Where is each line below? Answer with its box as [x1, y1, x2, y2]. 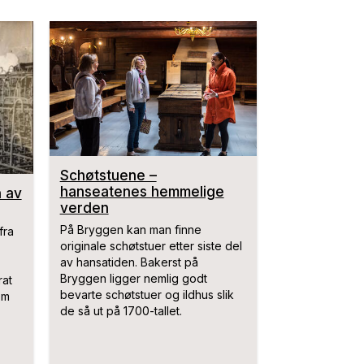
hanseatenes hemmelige [59, 183, 224, 201]
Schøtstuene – [59, 167, 157, 184]
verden [59, 199, 109, 217]
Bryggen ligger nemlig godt [59, 271, 207, 286]
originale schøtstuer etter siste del [59, 239, 242, 253]
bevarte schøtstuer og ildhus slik [59, 288, 234, 302]
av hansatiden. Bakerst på [59, 255, 198, 270]
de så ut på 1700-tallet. [59, 304, 182, 318]
